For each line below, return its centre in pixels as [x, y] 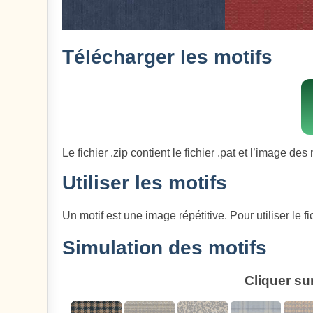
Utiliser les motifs [145, 183]
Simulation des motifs [165, 247]
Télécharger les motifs [168, 57]
